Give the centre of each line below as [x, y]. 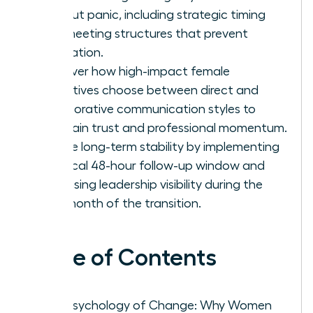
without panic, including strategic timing [153, 14]
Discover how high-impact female [135, 71]
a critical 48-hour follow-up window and [152, 165]
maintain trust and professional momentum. [163, 128]
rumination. [72, 52]
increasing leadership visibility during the [151, 184]
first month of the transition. [121, 203]
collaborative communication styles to [148, 109]
